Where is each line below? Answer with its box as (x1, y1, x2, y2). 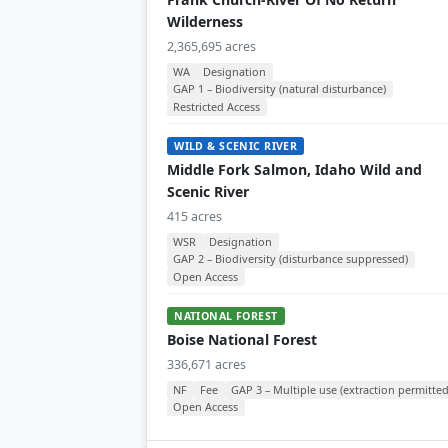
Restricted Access (173, 99, 261, 115)
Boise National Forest (167, 329, 317, 349)
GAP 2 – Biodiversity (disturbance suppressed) (173, 251, 409, 267)
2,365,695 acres (167, 37, 256, 55)
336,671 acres (167, 355, 246, 373)
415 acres (167, 207, 222, 225)
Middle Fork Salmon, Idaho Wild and (167, 159, 422, 179)
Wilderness (167, 11, 243, 31)
